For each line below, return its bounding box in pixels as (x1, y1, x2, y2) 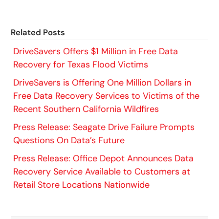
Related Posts (11, 27, 66, 38)
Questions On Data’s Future (13, 134, 125, 147)
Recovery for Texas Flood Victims (13, 59, 149, 71)
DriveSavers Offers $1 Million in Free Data (13, 45, 178, 58)
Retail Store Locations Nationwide (13, 179, 150, 191)
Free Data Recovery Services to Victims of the (13, 90, 200, 102)
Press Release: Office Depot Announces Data (13, 153, 194, 165)
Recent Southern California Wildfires (13, 103, 159, 115)
